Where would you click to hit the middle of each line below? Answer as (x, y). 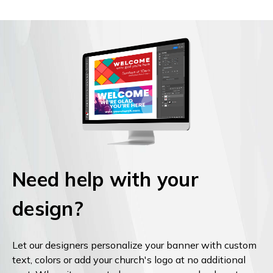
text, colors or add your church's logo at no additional (129, 259)
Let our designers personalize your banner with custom (134, 245)
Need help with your (105, 179)
